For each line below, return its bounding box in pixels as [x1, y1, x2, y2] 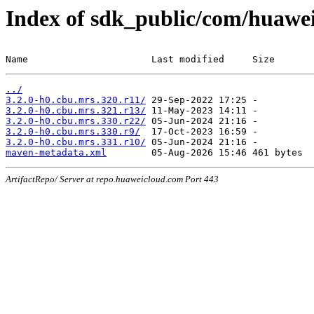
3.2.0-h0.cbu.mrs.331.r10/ [6, 137, 146, 147]
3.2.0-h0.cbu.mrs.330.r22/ [6, 116, 146, 126]
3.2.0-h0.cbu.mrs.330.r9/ [6, 126, 140, 137]
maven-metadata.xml [6, 147, 107, 158]
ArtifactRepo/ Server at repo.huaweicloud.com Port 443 [6, 174, 219, 184]
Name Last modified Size [6, 54, 275, 64]
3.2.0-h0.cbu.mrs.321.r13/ [6, 105, 146, 116]
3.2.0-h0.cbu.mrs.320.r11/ [6, 95, 146, 105]
